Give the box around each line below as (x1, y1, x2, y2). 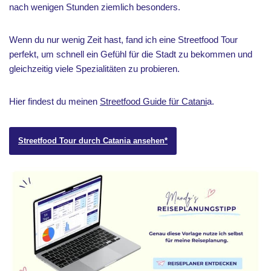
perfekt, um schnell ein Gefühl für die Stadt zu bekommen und (9, 49, 252, 59)
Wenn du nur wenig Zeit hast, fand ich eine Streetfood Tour (9, 34, 238, 45)
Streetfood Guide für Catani (100, 96, 207, 106)
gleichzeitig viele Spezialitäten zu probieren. (9, 64, 180, 74)
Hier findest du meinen (9, 96, 100, 106)
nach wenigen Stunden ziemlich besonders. (9, 2, 180, 12)
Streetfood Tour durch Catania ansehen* (18, 136, 168, 145)
